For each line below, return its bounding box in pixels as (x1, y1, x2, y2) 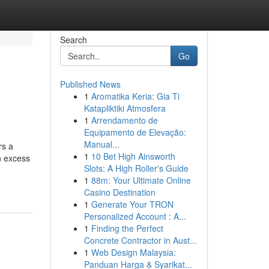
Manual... (83, 138, 119, 150)
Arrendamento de (91, 114, 158, 126)
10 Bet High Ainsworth (91, 150, 175, 162)
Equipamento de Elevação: (83, 126, 186, 138)
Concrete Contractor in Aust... (83, 234, 197, 246)
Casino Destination (83, 186, 156, 198)
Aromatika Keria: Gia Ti (91, 90, 180, 102)
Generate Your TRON (91, 198, 174, 210)
